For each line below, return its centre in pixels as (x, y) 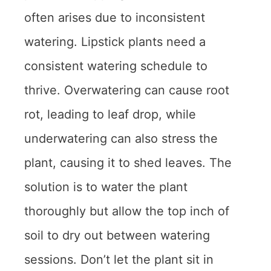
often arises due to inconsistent (115, 18)
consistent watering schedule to (116, 66)
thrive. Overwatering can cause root (127, 90)
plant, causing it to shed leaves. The (128, 163)
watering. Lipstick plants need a (115, 42)
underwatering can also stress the (121, 139)
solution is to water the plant (106, 187)
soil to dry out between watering (117, 236)
